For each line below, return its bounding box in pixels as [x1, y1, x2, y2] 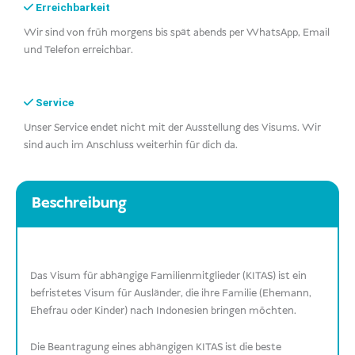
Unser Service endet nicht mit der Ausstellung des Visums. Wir [24, 120, 321, 135]
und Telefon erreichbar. [24, 42, 133, 57]
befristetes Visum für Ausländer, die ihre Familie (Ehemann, [30, 285, 312, 300]
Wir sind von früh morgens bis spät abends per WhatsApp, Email [24, 25, 330, 40]
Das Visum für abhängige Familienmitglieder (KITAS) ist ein [30, 268, 307, 283]
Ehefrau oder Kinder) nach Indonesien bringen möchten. [30, 303, 297, 318]
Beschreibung [32, 193, 126, 214]
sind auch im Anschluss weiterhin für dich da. [24, 137, 238, 152]
